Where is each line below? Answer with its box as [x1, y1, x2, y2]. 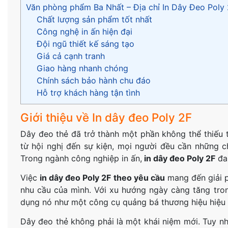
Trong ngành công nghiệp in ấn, [20, 153, 142, 164]
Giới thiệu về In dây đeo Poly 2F [20, 110, 192, 125]
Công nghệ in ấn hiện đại [36, 26, 132, 37]
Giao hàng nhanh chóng [36, 63, 128, 74]
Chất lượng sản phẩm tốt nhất [36, 14, 152, 25]
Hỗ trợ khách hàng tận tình [36, 88, 140, 98]
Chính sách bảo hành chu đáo [36, 75, 151, 86]
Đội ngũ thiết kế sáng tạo [36, 39, 134, 49]
